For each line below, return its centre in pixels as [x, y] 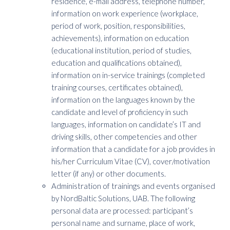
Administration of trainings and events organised [133, 186]
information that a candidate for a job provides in [133, 149]
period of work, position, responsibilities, [118, 26]
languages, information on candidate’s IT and [126, 124]
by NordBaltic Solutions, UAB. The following [123, 198]
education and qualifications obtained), [117, 63]
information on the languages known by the [123, 100]
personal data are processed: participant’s [122, 210]
